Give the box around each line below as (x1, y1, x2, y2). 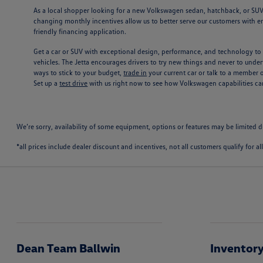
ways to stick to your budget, (33, 68, 124, 77)
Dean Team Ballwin (16, 241, 121, 255)
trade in (123, 68, 147, 77)
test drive (59, 79, 88, 88)
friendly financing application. (33, 27, 127, 36)
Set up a (33, 79, 60, 88)
